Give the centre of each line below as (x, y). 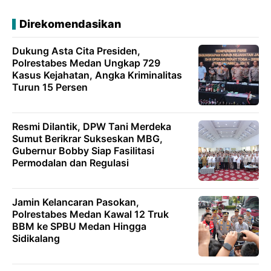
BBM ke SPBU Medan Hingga (79, 227)
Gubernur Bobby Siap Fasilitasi (83, 151)
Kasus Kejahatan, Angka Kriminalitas (97, 75)
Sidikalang (36, 239)
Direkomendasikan (70, 24)
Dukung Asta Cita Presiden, (76, 51)
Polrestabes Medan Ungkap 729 (86, 63)
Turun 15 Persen (50, 87)
